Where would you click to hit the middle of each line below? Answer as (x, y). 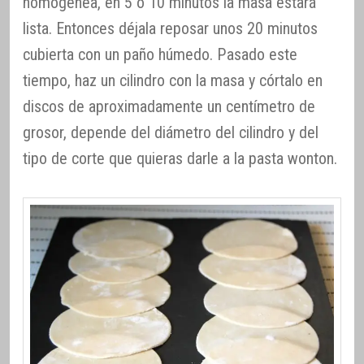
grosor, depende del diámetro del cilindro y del (171, 132)
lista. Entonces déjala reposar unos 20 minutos (170, 28)
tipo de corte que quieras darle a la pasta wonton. (180, 158)
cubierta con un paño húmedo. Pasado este (160, 54)
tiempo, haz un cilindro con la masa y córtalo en (173, 80)
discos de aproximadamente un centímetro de (169, 106)
